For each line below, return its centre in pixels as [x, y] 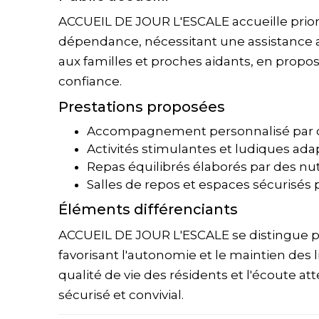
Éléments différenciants [148, 209]
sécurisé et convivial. [121, 295]
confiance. [90, 81]
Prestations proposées [142, 107]
